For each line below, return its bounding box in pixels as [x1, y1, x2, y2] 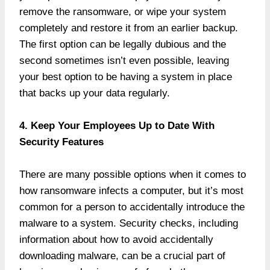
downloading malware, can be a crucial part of [19, 250, 225, 262]
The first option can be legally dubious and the [19, 38, 226, 50]
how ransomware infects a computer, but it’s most [19, 184, 243, 196]
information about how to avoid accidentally [19, 233, 213, 245]
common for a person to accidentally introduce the [19, 201, 245, 213]
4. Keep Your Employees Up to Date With [19, 119, 215, 131]
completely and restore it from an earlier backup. [19, 22, 238, 34]
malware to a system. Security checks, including [19, 217, 238, 229]
